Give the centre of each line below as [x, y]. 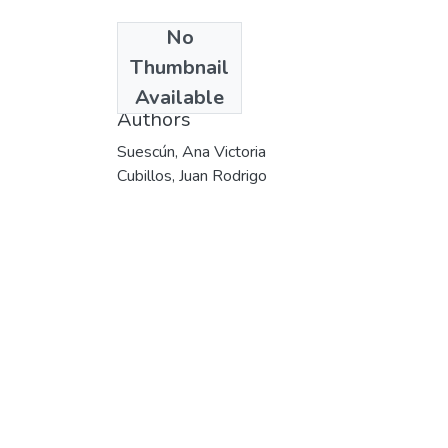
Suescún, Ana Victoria [191, 151]
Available [179, 97]
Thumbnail [179, 67]
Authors [154, 119]
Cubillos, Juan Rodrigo [192, 175]
